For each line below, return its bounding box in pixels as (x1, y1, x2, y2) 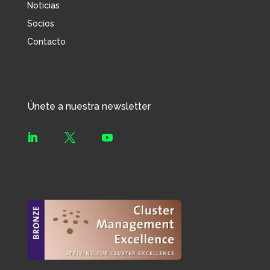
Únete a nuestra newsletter (27, 101, 151, 113)
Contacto (27, 37, 66, 47)
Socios (27, 19, 54, 29)
